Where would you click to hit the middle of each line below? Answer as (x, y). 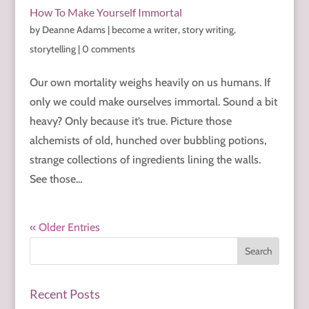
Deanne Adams (73, 30)
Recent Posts (64, 294)
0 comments (108, 49)
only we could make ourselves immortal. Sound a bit (153, 102)
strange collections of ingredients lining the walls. (145, 160)
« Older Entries (64, 228)
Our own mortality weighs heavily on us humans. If (150, 83)
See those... (56, 179)
